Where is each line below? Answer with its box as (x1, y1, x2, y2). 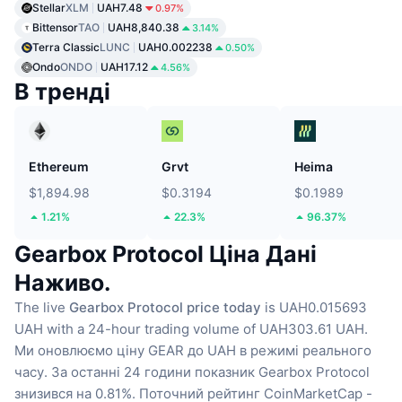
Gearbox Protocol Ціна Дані (14, 240, 317, 268)
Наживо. (14, 269, 110, 297)
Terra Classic (32, 40, 100, 55)
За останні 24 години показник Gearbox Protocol (51, 363, 370, 381)
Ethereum (29, 159, 89, 175)
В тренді (14, 78, 110, 106)
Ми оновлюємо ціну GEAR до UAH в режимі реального (14, 342, 371, 360)
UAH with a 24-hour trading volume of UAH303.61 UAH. (14, 320, 368, 338)
